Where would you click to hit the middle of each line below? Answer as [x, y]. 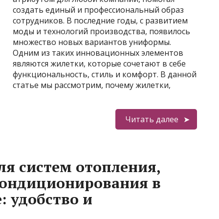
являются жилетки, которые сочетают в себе [99, 64]
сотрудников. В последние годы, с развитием [100, 21]
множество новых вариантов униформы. [92, 42]
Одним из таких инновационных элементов [98, 53]
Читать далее [152, 119]
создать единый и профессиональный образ [98, 10]
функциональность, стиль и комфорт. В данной [105, 74]
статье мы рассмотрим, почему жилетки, [92, 85]
